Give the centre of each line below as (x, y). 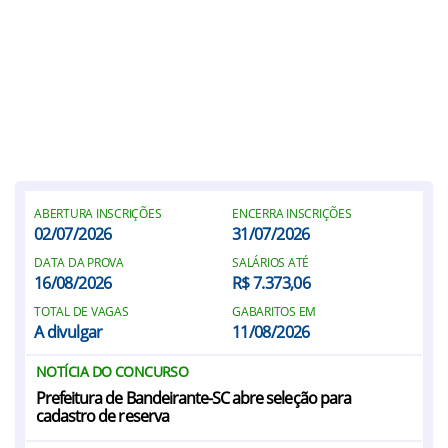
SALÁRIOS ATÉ (271, 262)
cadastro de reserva (102, 416)
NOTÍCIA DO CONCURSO (112, 371)
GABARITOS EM (274, 311)
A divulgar (68, 332)
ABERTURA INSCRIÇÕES (98, 213)
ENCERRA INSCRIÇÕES (292, 213)
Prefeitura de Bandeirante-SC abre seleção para (193, 398)
